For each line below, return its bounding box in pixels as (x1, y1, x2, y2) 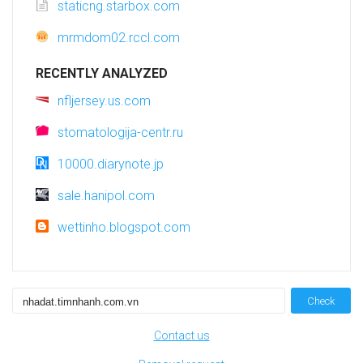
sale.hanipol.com (58, 188, 155, 204)
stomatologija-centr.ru (58, 125, 183, 141)
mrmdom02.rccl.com (58, 30, 180, 46)
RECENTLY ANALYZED (36, 66, 168, 82)
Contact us (153, 329, 210, 343)
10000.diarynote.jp (58, 156, 164, 173)
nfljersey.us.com (58, 93, 151, 109)
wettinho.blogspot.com (58, 220, 190, 236)
